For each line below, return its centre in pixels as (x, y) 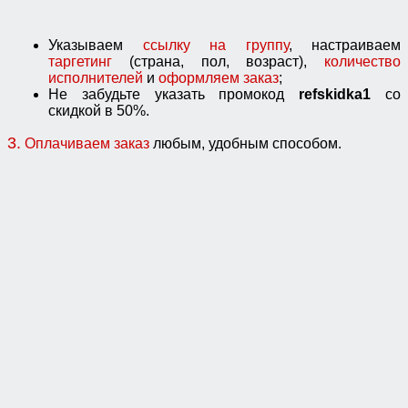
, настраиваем (344, 46)
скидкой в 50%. (99, 111)
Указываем (86, 46)
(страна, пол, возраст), (210, 62)
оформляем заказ (217, 78)
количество (354, 62)
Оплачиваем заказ (87, 144)
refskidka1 (335, 95)
